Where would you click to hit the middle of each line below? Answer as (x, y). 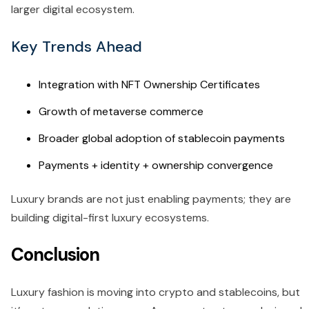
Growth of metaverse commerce (121, 111)
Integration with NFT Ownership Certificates (149, 84)
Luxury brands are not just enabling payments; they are (151, 199)
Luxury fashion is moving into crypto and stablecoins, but (156, 292)
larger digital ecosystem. (73, 9)
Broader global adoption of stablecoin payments (162, 138)
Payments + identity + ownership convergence (156, 165)
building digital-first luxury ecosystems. (110, 217)
